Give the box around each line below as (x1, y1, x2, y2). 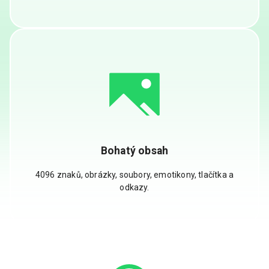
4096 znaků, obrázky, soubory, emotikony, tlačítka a (35, 170, 234, 180)
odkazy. (119, 183, 150, 193)
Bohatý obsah (100, 144, 169, 157)
